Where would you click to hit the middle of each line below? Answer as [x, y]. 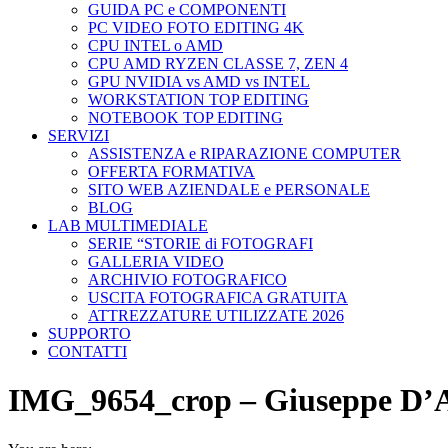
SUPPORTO [89, 333]
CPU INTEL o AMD [155, 45]
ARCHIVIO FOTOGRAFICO [187, 279]
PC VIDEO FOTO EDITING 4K [196, 27]
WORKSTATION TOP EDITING [198, 99]
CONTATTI [87, 351]
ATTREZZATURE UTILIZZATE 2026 [216, 315]
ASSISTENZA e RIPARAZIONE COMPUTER [244, 153]
